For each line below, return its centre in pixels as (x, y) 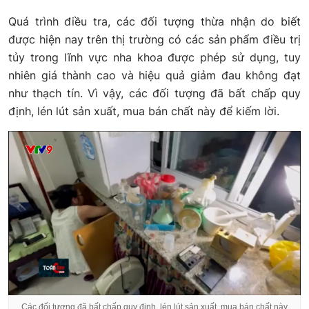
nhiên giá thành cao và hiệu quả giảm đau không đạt (154, 75)
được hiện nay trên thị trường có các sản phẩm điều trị (154, 39)
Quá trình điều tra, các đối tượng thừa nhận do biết (154, 21)
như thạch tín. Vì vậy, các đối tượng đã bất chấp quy (154, 93)
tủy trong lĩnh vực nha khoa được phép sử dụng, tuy (154, 57)
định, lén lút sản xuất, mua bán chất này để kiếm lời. (144, 111)
